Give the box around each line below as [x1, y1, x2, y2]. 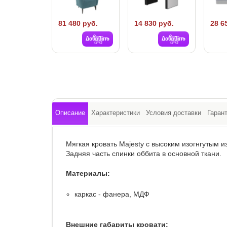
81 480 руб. [58, 19, 98, 28]
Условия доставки [146, 109, 201, 117]
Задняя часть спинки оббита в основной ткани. [66, 149, 221, 158]
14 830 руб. [134, 19, 174, 28]
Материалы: [66, 169, 110, 178]
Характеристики [91, 109, 140, 117]
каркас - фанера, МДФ [74, 190, 149, 199]
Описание [55, 109, 85, 117]
